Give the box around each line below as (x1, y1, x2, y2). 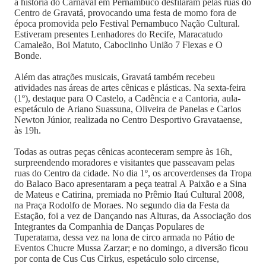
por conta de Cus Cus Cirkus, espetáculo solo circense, (14, 254, 219, 264)
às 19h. (14, 125, 43, 135)
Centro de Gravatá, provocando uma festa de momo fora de (14, 8, 236, 18)
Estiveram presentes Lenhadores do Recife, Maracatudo (14, 29, 223, 39)
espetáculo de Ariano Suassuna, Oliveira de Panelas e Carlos (14, 104, 241, 114)
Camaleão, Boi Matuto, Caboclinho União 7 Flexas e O (14, 40, 223, 50)
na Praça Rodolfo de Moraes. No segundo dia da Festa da (14, 200, 230, 210)
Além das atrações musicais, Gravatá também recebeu (14, 72, 215, 82)
